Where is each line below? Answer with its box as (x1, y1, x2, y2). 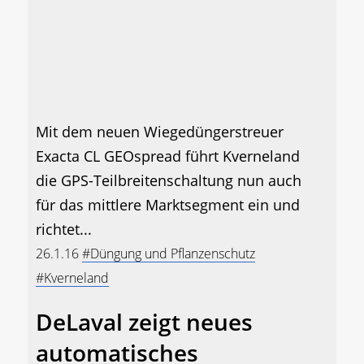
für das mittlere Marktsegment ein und (36, 195, 300, 215)
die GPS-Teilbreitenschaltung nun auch (36, 171, 301, 191)
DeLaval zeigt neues (36, 306, 253, 338)
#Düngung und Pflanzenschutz (82, 245, 255, 263)
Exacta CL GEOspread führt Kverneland (36, 146, 300, 167)
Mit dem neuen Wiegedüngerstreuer (36, 122, 284, 142)
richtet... (36, 219, 92, 240)
